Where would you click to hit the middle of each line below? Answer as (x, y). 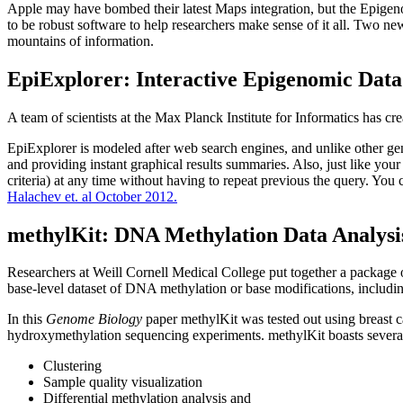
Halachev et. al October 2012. (92, 196)
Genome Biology (94, 319)
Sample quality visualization (123, 382)
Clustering (72, 366)
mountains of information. (81, 40)
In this (27, 319)
